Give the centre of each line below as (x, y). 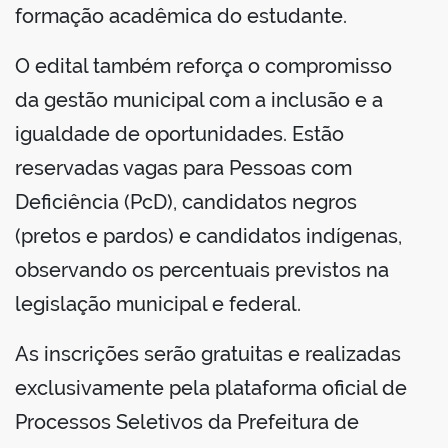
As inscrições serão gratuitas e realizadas (208, 354)
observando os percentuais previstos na (202, 270)
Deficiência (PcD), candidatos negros (186, 202)
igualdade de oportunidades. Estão (179, 134)
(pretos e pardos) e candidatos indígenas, (208, 236)
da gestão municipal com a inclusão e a (199, 100)
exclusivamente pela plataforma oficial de (211, 388)
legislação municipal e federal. (158, 304)
